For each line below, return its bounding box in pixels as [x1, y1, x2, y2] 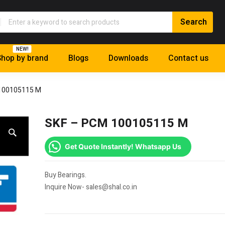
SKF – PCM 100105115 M [45, 115, 188, 133]
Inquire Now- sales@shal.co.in [45, 182, 137, 193]
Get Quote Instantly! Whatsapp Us [65, 142, 181, 151]
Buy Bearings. [45, 170, 86, 181]
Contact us [168, 52, 208, 65]
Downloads [108, 52, 148, 65]
